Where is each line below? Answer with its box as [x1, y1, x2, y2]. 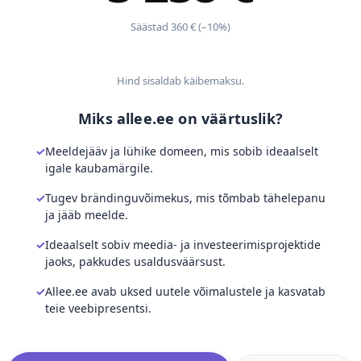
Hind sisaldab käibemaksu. [117, 73, 244, 88]
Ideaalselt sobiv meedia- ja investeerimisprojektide [45, 237, 321, 252]
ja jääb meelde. [45, 207, 128, 222]
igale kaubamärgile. [45, 160, 153, 176]
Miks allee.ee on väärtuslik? [77, 109, 284, 128]
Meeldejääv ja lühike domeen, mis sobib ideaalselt [45, 143, 318, 159]
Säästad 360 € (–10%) [131, 19, 230, 34]
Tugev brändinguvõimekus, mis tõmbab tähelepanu [45, 190, 326, 205]
